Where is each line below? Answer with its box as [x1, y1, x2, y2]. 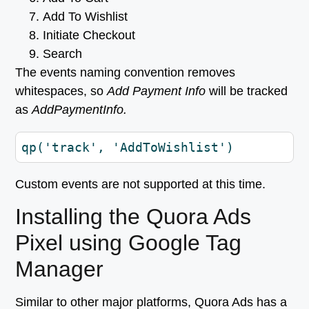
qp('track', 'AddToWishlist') [21, 139, 235, 154]
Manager [15, 257, 104, 282]
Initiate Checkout [43, 28, 136, 42]
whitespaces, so [15, 83, 108, 98]
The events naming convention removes [15, 65, 236, 79]
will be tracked [206, 83, 288, 98]
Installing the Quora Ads [15, 204, 252, 230]
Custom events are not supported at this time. [15, 177, 266, 191]
